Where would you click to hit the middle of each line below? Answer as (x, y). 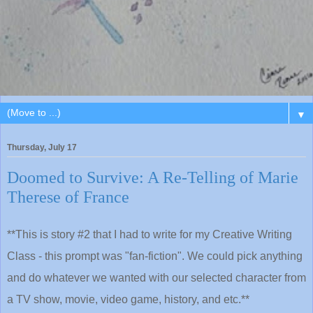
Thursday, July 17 (42, 147)
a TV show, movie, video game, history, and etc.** (128, 299)
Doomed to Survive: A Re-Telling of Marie (153, 177)
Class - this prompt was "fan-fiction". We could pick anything (155, 256)
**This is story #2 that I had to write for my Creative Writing (150, 234)
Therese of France (68, 196)
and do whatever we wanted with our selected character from (156, 277)
